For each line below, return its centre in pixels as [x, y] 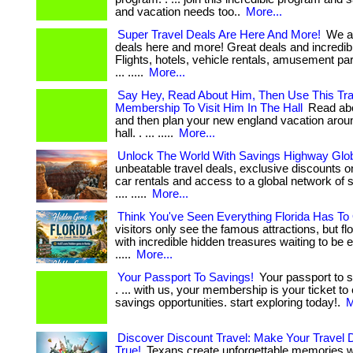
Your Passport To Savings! [186, 277]
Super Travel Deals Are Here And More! [219, 35]
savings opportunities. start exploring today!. [229, 303]
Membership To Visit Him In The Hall [209, 108]
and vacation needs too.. [179, 12]
